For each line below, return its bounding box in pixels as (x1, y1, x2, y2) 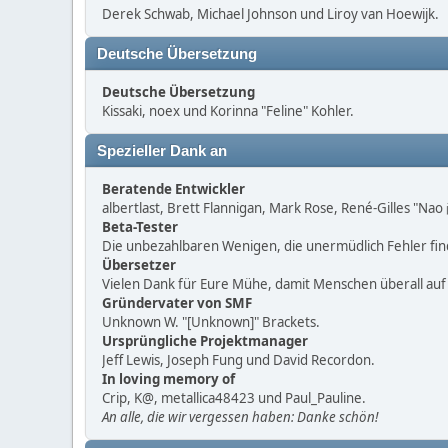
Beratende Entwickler (102, 180, 245, 198)
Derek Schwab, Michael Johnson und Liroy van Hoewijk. (102, 5, 439, 23)
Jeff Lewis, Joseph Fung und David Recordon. (102, 351, 375, 369)
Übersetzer (102, 256, 176, 274)
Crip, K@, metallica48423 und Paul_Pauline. (102, 389, 366, 407)
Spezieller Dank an (97, 143, 227, 159)
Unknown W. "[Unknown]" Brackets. (102, 313, 320, 331)
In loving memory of (102, 370, 235, 388)
